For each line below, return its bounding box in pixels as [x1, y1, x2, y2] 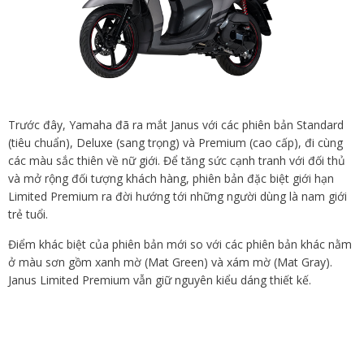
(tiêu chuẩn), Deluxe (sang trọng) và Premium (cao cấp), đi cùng [8, 135, 343, 151]
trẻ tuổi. [8, 206, 48, 223]
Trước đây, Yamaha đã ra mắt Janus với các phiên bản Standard [8, 117, 344, 133]
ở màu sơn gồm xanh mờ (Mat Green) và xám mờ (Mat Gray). [8, 254, 332, 271]
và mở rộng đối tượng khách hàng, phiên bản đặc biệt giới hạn [8, 171, 334, 187]
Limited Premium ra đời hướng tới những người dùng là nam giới [8, 188, 347, 205]
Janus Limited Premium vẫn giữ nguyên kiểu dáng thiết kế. [8, 272, 311, 288]
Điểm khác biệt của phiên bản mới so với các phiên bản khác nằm [8, 236, 352, 253]
